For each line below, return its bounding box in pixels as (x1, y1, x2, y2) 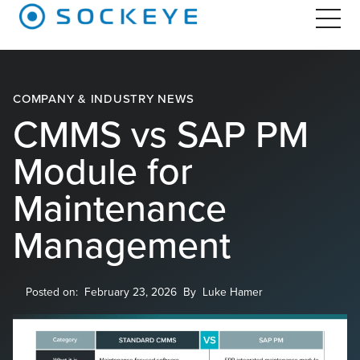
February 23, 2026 (84, 284, 177, 300)
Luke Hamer (202, 284, 263, 300)
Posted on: (26, 284, 78, 300)
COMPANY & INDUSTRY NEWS (13, 90, 194, 108)
